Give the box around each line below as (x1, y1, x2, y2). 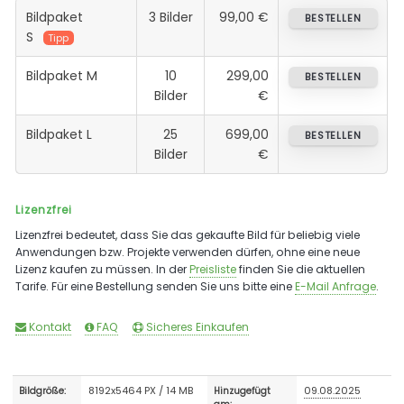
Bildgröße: (19, 384, 67, 397)
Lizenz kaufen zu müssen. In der (15, 261, 190, 277)
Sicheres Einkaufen (142, 318, 249, 335)
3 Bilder (148, 7, 193, 26)
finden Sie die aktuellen (236, 261, 366, 277)
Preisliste (189, 261, 237, 277)
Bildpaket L (25, 124, 92, 143)
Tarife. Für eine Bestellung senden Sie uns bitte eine (15, 278, 296, 294)
